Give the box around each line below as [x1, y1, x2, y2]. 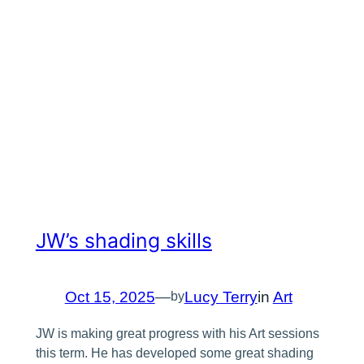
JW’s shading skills [35, 227, 212, 253]
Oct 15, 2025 [64, 288, 155, 305]
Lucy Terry [184, 288, 258, 305]
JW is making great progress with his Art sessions [35, 326, 319, 340]
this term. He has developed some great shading [35, 345, 314, 360]
